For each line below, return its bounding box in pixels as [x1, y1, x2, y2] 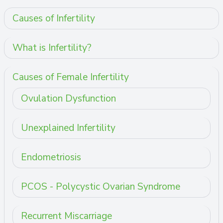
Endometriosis [21, 150, 81, 164]
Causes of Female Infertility [12, 70, 129, 84]
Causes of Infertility [12, 11, 95, 25]
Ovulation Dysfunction [21, 92, 116, 105]
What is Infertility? [12, 41, 92, 54]
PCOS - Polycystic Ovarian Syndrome [21, 180, 180, 193]
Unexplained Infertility [21, 121, 115, 134]
